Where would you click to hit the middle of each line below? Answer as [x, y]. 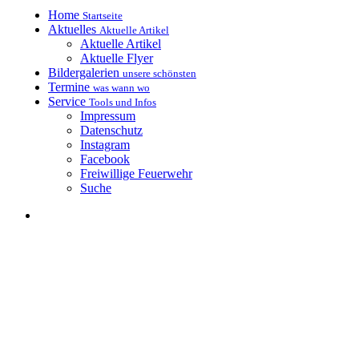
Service [67, 101]
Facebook [105, 159]
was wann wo [121, 88]
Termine [69, 87]
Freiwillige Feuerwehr [136, 173]
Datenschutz [111, 130]
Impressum [108, 116]
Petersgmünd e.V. [181, 331]
